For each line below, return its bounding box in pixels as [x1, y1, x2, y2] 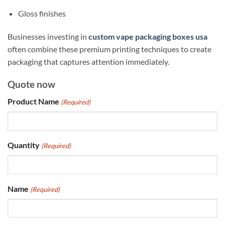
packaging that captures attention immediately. [8, 56, 169, 66]
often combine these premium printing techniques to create [8, 44, 211, 54]
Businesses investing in [8, 31, 88, 41]
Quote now [8, 78, 55, 90]
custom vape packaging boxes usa [88, 31, 207, 41]
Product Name [8, 96, 59, 106]
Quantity [8, 140, 40, 150]
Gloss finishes [18, 9, 66, 19]
